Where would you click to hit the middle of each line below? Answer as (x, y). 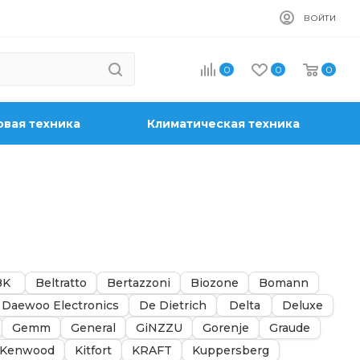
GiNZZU (159, 328)
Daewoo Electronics (60, 305)
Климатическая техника (223, 124)
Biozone (215, 283)
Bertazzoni (139, 283)
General (93, 328)
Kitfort (93, 350)
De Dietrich (173, 305)
